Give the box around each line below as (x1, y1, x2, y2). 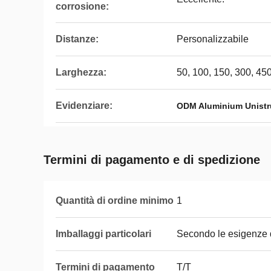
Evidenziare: (56, 100, 113, 111)
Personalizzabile (177, 34, 249, 44)
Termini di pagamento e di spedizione (44, 153, 260, 166)
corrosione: (56, 1, 109, 11)
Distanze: (56, 34, 99, 44)
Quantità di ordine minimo (56, 195, 174, 206)
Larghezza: (56, 67, 106, 77)
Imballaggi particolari (56, 229, 151, 239)
